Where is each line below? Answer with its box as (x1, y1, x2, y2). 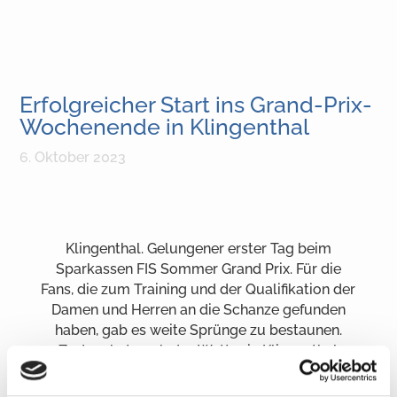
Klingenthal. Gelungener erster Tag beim (65, 240, 331, 258)
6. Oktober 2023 (19, 149, 127, 167)
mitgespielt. (157, 362, 240, 380)
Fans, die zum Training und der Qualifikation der (41, 281, 356, 299)
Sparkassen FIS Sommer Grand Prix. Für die (55, 261, 341, 278)
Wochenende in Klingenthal (19, 113, 310, 141)
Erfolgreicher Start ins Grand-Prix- (19, 91, 373, 119)
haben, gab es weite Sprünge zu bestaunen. (54, 322, 342, 339)
